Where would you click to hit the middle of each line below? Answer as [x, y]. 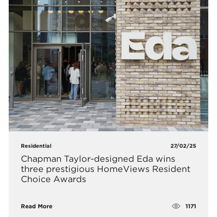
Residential [36, 146]
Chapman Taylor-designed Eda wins [98, 159]
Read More [37, 206]
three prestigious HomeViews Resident [106, 169]
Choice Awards [54, 179]
